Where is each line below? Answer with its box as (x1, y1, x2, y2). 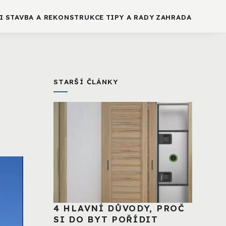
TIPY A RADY (105, 13, 154, 22)
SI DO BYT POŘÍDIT (53, 214, 158, 225)
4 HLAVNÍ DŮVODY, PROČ (53, 203, 185, 214)
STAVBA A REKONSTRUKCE (5, 13, 104, 22)
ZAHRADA (155, 13, 192, 22)
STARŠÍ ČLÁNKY (53, 77, 119, 86)
